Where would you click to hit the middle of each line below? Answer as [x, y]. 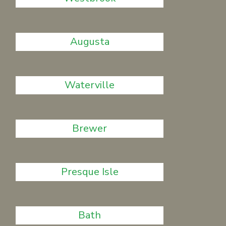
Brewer [90, 128]
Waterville [90, 85]
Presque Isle [90, 172]
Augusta [90, 42]
